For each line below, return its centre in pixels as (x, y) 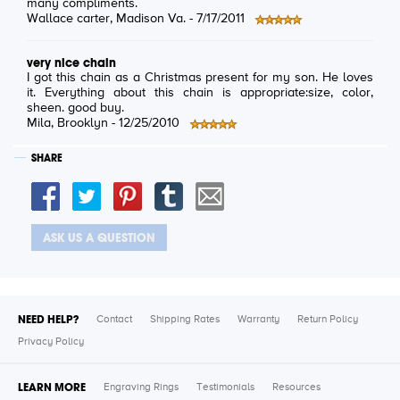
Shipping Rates (185, 319)
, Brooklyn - (85, 124)
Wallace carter (68, 19)
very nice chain (71, 63)
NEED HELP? (48, 319)
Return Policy (328, 319)
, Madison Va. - (153, 19)
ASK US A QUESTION (99, 238)
